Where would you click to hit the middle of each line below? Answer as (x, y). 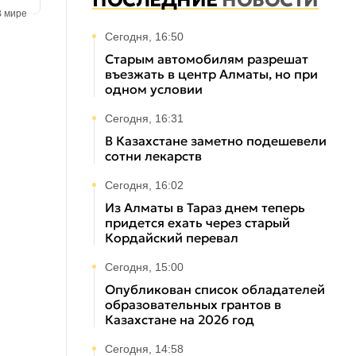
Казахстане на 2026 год (180, 319)
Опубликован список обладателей (215, 289)
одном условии (154, 89)
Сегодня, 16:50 (144, 37)
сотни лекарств (153, 156)
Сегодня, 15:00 (144, 267)
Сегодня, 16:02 (144, 185)
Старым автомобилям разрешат (207, 59)
